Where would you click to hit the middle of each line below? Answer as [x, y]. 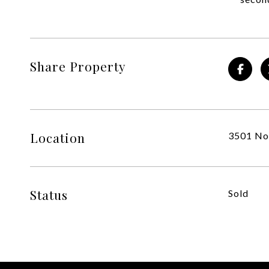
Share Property [78, 66]
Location [58, 137]
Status [49, 194]
